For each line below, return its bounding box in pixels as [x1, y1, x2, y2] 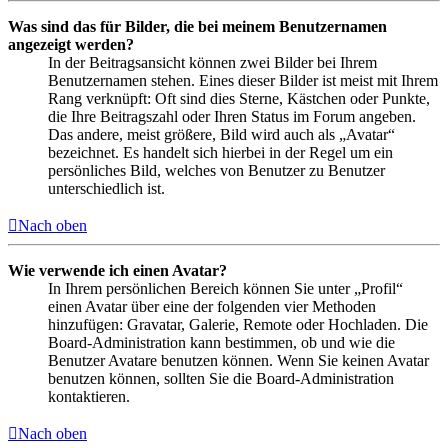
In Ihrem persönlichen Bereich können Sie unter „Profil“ [48, 279, 403, 297]
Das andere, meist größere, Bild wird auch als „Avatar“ [48, 125, 395, 143]
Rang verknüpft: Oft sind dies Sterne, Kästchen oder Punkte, [48, 89, 430, 107]
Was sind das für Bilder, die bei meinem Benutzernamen [8, 17, 387, 35]
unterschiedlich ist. [48, 179, 165, 197]
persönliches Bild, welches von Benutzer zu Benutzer [48, 161, 385, 179]
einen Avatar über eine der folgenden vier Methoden [48, 297, 376, 315]
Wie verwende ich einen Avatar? [8, 261, 227, 279]
